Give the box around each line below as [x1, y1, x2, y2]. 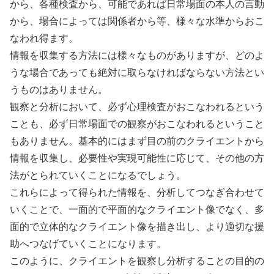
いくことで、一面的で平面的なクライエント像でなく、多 [10, 204, 264, 215]
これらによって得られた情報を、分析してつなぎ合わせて [10, 187, 264, 198]
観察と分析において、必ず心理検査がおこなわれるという [10, 102, 264, 113]
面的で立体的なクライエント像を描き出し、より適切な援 [10, 221, 264, 232]
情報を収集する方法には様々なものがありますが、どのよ [10, 50, 264, 61]
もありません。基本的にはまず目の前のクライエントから [10, 136, 264, 147]
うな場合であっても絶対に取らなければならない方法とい [10, 67, 264, 78]
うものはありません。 [10, 84, 108, 95]
